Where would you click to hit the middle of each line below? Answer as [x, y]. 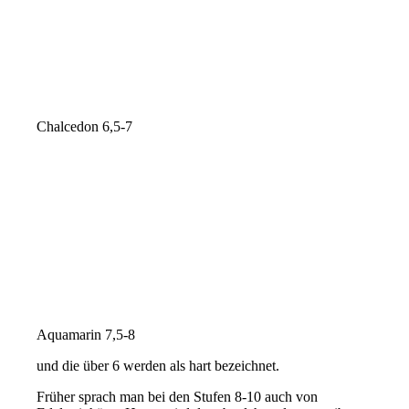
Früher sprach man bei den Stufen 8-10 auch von [178, 396]
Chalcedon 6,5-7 [85, 126]
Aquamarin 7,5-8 [86, 334]
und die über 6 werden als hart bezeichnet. [158, 365]
